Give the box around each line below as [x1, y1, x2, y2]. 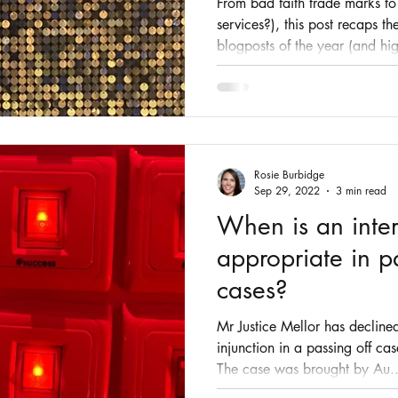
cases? [217, 274, 288, 306]
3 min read [336, 183, 386, 198]
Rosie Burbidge [254, 167, 324, 182]
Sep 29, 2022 [254, 183, 320, 198]
